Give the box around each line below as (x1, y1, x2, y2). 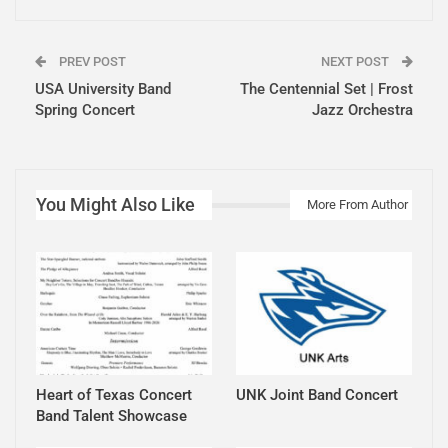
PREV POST (56, 54, 126, 70)
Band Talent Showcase (36, 407, 187, 426)
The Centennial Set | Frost (240, 80, 413, 99)
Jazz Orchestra (312, 101, 413, 120)
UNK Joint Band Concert (236, 386, 398, 405)
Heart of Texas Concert (36, 386, 192, 405)
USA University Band (35, 80, 171, 99)
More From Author (307, 197, 408, 213)
